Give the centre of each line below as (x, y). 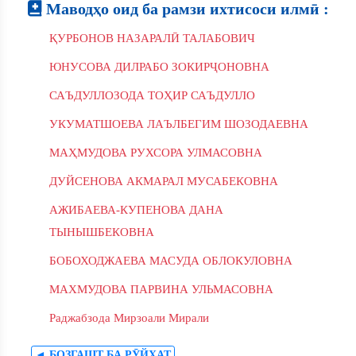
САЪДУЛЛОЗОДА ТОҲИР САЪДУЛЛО (152, 95)
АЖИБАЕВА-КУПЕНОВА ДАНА (136, 210)
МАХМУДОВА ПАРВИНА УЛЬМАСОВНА (161, 289)
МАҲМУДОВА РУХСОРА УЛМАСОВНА (156, 153)
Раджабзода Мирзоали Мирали (129, 318)
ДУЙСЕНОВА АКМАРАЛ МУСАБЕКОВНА (164, 181)
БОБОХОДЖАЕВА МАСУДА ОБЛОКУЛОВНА (171, 261)
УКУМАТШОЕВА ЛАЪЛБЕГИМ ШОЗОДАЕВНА (179, 124)
